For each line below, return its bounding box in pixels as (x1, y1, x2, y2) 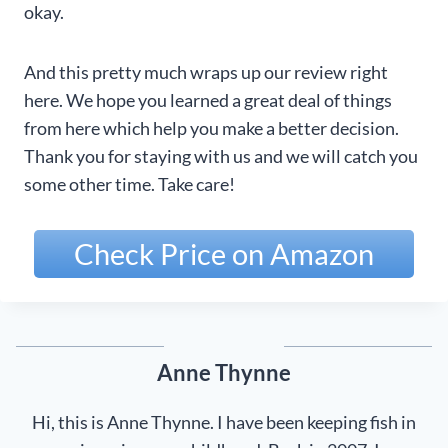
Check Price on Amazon (74, 235, 374, 271)
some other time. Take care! (24, 172, 235, 195)
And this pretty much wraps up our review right (24, 60, 388, 83)
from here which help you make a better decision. (24, 116, 399, 139)
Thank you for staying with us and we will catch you (24, 144, 418, 167)
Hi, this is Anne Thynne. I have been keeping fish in (32, 411, 416, 434)
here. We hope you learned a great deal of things (24, 88, 392, 111)
